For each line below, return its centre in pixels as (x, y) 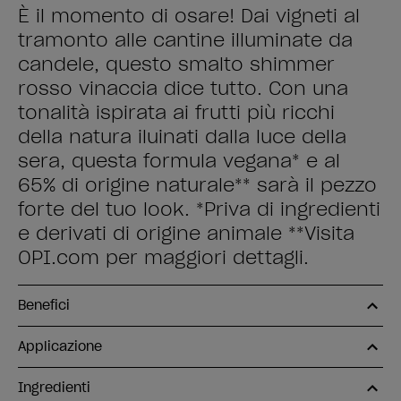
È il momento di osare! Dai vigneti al (189, 16)
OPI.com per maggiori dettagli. (163, 258)
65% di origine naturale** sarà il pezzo (197, 185)
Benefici (44, 305)
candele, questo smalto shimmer (176, 64)
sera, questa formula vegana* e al (179, 161)
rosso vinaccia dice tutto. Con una (183, 89)
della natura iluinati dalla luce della (182, 137)
